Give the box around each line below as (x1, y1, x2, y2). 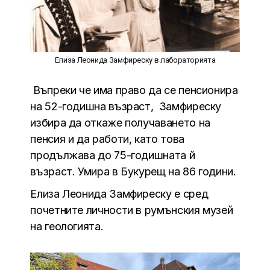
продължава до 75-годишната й (30, 149, 195, 162)
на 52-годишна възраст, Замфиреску (30, 100, 222, 113)
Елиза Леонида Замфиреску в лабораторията (54, 55, 216, 65)
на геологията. (30, 220, 104, 233)
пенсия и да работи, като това (30, 133, 184, 146)
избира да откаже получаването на (30, 116, 210, 130)
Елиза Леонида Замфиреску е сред (30, 187, 209, 201)
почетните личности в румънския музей (30, 204, 233, 217)
